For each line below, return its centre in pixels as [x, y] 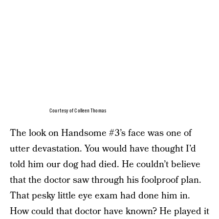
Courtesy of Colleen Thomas [78, 110]
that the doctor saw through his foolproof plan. [106, 180]
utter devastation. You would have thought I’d [103, 149]
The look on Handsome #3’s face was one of [101, 133]
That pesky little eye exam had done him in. [100, 196]
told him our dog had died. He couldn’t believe [105, 164]
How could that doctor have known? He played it [109, 211]
